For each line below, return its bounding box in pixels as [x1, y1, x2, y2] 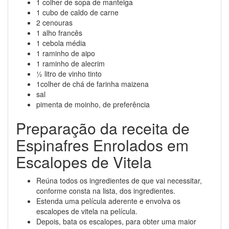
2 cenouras [36, 17, 73, 28]
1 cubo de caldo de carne [36, 7, 119, 17]
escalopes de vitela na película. [36, 206, 138, 216]
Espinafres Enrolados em [16, 134, 189, 156]
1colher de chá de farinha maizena [36, 79, 149, 89]
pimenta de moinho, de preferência [36, 99, 150, 109]
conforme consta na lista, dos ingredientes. [36, 186, 175, 196]
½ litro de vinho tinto [36, 68, 102, 79]
